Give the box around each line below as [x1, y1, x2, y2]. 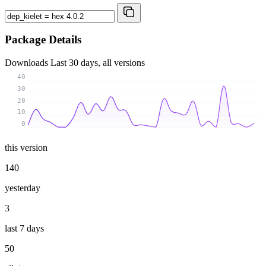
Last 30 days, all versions [50, 57, 145, 68]
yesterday [5, 182, 40, 193]
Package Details [5, 33, 81, 46]
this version [5, 142, 47, 153]
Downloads [5, 57, 50, 68]
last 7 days [5, 223, 44, 233]
